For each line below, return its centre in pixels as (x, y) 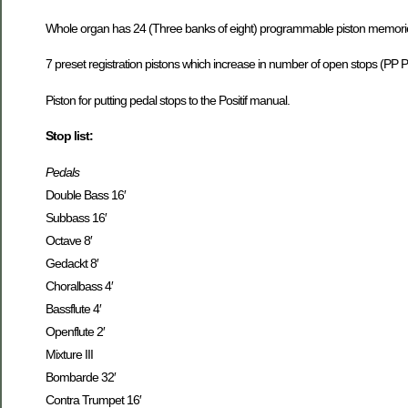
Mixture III (69, 354)
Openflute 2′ (75, 331)
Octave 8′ (69, 240)
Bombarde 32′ (81, 377)
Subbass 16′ (76, 217)
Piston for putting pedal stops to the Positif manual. (168, 100)
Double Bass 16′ (86, 194)
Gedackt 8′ (72, 263)
